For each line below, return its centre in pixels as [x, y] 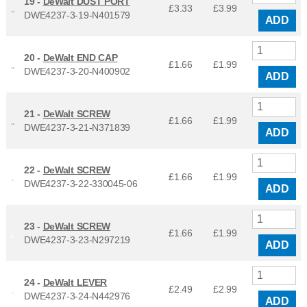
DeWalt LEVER [75, 283]
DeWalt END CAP [80, 58]
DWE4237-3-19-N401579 [77, 15]
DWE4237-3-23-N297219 [77, 240]
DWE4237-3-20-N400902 [77, 72]
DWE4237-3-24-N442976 [77, 296]
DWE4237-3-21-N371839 [77, 128]
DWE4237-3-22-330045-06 [81, 184]
